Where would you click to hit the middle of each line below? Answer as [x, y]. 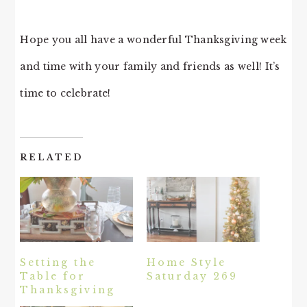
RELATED [52, 158]
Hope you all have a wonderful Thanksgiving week [153, 40]
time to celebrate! [65, 94]
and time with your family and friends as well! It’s [150, 67]
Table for [53, 276]
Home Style [186, 262]
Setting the [58, 262]
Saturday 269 [192, 276]
